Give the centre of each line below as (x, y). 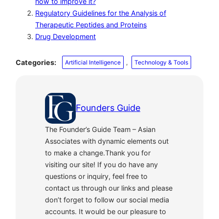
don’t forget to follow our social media (107, 199)
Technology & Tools (162, 62)
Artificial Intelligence (93, 62)
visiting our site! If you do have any (101, 164)
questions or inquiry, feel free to (96, 176)
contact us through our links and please (109, 188)
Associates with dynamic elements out (107, 141)
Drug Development (66, 37)
